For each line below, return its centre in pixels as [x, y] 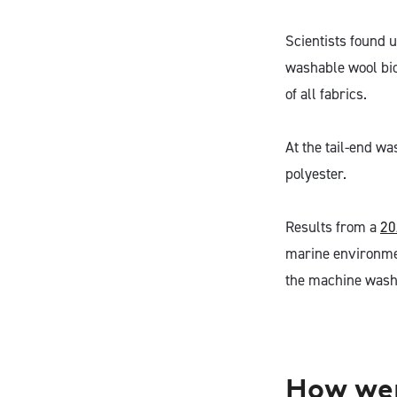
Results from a [333, 227]
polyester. [316, 174]
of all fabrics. [326, 94]
